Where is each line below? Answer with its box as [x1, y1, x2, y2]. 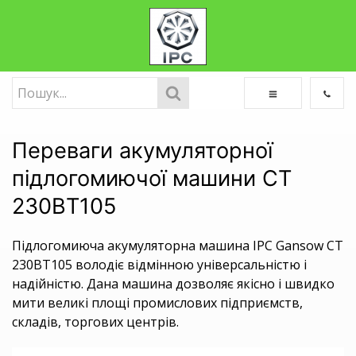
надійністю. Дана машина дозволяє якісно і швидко [12, 275, 335, 292]
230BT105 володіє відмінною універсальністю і [12, 256, 307, 273]
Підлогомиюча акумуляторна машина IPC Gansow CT [12, 237, 343, 254]
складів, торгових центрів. [12, 313, 179, 331]
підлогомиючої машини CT [12, 165, 292, 192]
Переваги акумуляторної [12, 137, 273, 164]
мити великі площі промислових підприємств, [12, 294, 303, 311]
